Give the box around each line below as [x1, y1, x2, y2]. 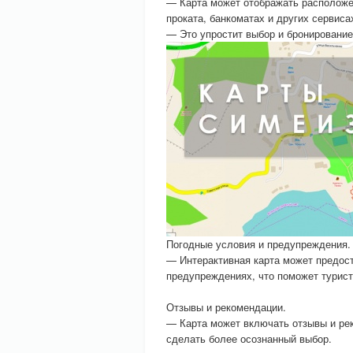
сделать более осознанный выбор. [166, 331, 332, 346]
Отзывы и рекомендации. [166, 299, 286, 314]
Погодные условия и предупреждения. [166, 236, 351, 251]
